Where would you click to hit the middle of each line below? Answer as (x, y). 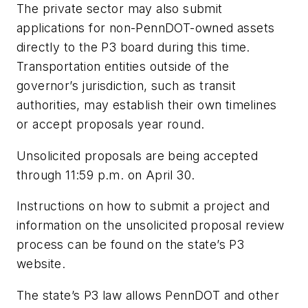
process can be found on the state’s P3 (131, 245)
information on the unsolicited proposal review (151, 225)
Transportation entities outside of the (123, 67)
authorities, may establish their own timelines (147, 105)
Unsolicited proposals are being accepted (137, 155)
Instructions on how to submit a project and (143, 206)
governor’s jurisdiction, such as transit (126, 86)
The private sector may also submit (120, 9)
